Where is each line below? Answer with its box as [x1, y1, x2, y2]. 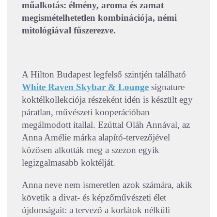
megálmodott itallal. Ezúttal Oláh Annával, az [22, 120, 190, 130]
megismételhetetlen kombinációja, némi [22, 13, 177, 23]
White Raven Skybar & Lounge [22, 82, 149, 93]
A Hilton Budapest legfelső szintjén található [22, 69, 186, 80]
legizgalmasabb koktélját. [22, 157, 115, 168]
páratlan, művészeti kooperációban [22, 107, 150, 118]
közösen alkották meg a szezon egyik [22, 145, 159, 155]
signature [149, 82, 185, 93]
